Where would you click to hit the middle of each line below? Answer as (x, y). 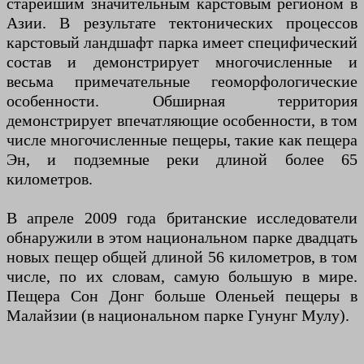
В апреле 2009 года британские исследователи (182, 218)
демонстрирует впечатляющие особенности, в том (182, 121)
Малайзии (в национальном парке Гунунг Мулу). (178, 316)
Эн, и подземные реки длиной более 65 (182, 160)
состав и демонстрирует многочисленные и (182, 62)
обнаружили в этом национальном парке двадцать (182, 238)
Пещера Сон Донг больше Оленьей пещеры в (182, 296)
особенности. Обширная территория (182, 101)
